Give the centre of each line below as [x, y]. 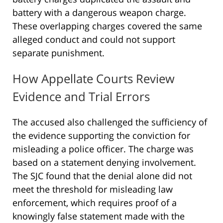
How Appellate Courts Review [94, 79]
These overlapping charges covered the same [107, 26]
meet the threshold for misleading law [93, 189]
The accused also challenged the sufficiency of [110, 122]
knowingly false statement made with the [99, 216]
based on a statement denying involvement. [104, 162]
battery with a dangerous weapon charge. [99, 13]
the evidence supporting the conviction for [101, 135]
